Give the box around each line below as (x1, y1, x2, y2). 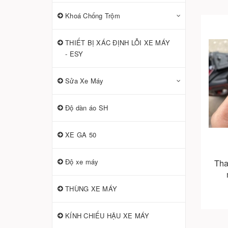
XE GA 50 (65, 130, 96, 139)
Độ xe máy (65, 157, 99, 166)
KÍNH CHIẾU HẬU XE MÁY (65, 211, 150, 220)
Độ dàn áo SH (65, 103, 108, 112)
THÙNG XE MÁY (65, 184, 117, 193)
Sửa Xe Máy (65, 76, 104, 85)
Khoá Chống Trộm (65, 11, 120, 20)
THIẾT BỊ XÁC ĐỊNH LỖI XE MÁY (65, 38, 170, 47)
